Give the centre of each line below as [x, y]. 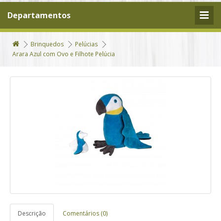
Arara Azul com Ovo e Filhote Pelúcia [64, 54]
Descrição [32, 213]
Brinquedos [47, 44]
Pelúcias [86, 44]
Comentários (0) [85, 213]
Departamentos [39, 15]
